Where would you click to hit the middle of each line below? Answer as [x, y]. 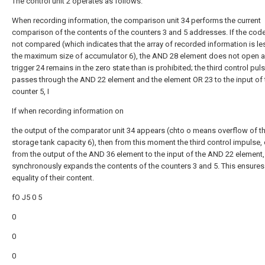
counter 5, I [30, 91]
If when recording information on [68, 111]
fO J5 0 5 [27, 197]
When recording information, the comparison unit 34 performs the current [136, 20]
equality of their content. [53, 178]
